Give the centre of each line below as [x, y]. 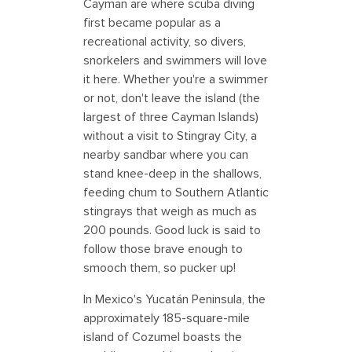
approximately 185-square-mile [167, 319]
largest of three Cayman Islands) [171, 117]
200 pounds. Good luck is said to [172, 231]
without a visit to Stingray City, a [170, 136]
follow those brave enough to [163, 249]
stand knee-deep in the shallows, [172, 174]
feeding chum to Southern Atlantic [176, 193]
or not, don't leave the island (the [172, 99]
